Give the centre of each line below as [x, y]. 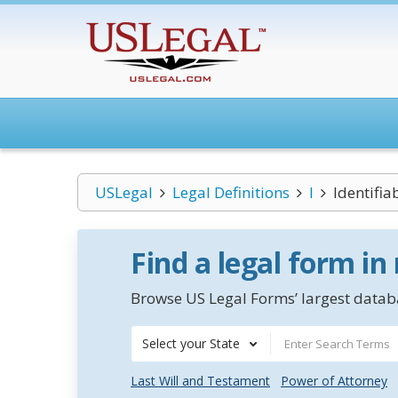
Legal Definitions [231, 192]
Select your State [191, 343]
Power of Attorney [334, 381]
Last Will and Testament [200, 381]
